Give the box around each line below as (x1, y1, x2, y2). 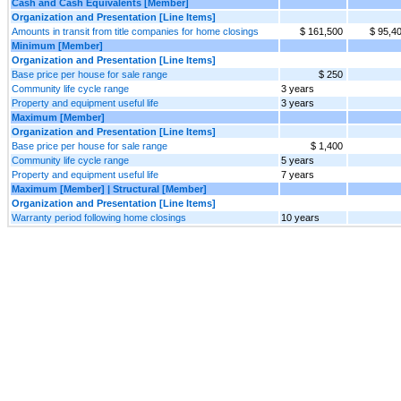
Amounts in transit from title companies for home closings (12, 25, 259, 37)
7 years (281, 168, 314, 180)
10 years (281, 211, 320, 223)
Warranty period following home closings (12, 211, 186, 223)
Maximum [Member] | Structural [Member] (12, 183, 207, 194)
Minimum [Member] (12, 39, 103, 51)
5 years (281, 154, 314, 166)
